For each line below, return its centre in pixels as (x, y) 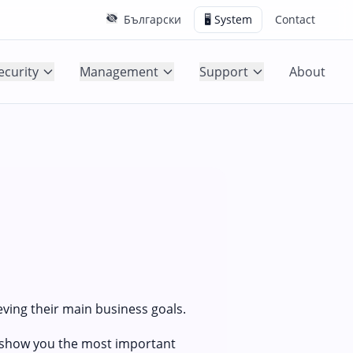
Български (152, 19)
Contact (295, 19)
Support (224, 72)
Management (119, 72)
